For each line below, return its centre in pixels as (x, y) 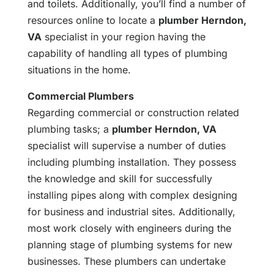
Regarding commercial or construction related (133, 113)
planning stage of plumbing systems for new (130, 245)
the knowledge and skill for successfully (120, 179)
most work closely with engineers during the (129, 228)
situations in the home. (79, 70)
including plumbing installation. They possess (131, 162)
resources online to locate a (93, 20)
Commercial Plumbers (80, 96)
